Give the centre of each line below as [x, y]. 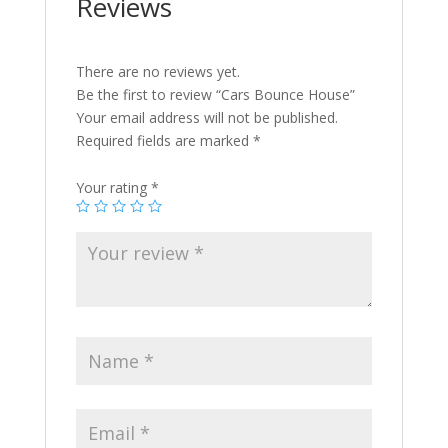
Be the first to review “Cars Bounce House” [215, 94]
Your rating [113, 187]
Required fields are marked [164, 140]
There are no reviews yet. [157, 71]
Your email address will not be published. [206, 117]
